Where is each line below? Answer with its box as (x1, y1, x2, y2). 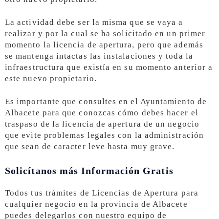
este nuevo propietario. (5, 73, 97, 83)
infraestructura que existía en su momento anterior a (5, 62, 213, 72)
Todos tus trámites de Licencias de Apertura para (5, 188, 198, 197)
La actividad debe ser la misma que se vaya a (5, 17, 183, 27)
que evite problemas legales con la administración (5, 130, 204, 140)
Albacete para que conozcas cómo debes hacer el (5, 108, 198, 117)
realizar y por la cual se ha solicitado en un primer (5, 28, 206, 38)
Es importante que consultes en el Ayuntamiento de (5, 96, 207, 106)
